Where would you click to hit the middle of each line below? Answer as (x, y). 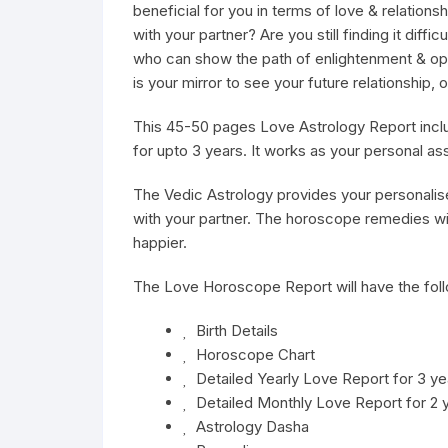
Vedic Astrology (218, 194)
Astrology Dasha (248, 426)
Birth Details (233, 330)
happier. (160, 242)
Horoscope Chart (251, 354)
